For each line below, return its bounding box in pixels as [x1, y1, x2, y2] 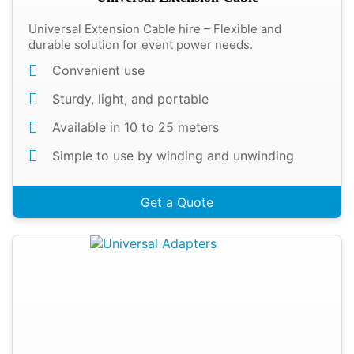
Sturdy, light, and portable [52, 91, 209, 107]
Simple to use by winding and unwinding [52, 148, 294, 164]
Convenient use [52, 62, 145, 78]
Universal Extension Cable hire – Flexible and [28, 21, 281, 36]
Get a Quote [141, 194, 213, 210]
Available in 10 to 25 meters [52, 119, 219, 135]
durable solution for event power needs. [28, 37, 253, 52]
